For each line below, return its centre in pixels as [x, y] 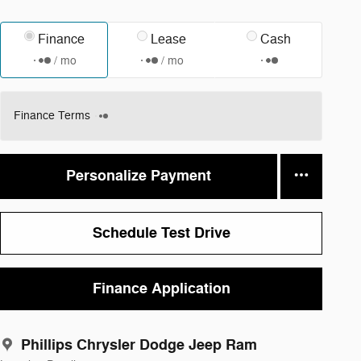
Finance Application [161, 288]
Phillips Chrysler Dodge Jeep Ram [139, 345]
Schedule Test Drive [161, 232]
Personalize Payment [139, 176]
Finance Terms [52, 115]
